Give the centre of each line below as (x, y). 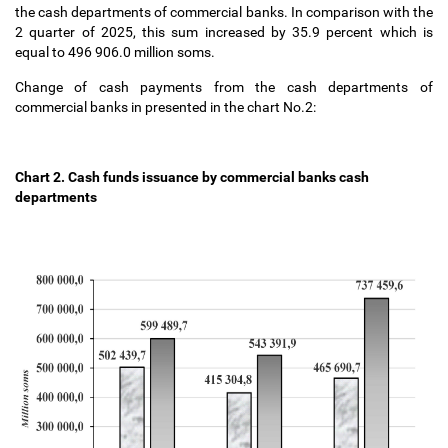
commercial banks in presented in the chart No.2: (168, 107)
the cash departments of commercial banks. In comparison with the (224, 12)
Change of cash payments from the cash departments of (224, 87)
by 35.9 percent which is (352, 32)
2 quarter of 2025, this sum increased (140, 32)
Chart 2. (40, 177)
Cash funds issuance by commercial (183, 177)
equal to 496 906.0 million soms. (118, 52)
